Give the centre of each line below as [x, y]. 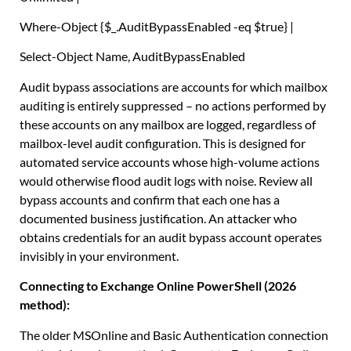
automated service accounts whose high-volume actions [170, 161]
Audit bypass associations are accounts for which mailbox [174, 86]
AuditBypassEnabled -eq [186, 26]
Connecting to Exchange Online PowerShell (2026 [158, 286]
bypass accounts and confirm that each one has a [150, 199]
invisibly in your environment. [99, 255]
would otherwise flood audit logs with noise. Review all [166, 180]
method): [45, 305]
